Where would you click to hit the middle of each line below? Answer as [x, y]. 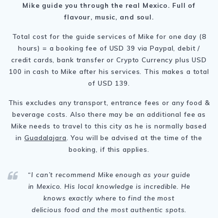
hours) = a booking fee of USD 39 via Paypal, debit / [109, 48]
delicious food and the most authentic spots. [109, 209]
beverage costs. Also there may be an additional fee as [109, 114]
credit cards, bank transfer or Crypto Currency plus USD [109, 59]
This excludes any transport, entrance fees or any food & [109, 102]
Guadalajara [45, 137]
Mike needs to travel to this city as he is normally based [109, 126]
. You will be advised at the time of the [134, 137]
